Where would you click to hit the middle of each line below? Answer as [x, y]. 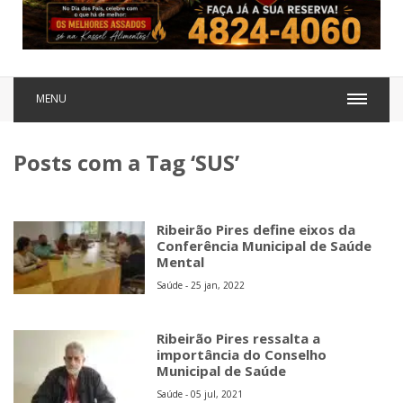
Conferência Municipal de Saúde [264, 245]
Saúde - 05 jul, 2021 [200, 394]
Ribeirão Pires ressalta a [239, 338]
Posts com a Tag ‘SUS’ [126, 162]
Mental [181, 261]
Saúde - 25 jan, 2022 [201, 285]
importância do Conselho [242, 354]
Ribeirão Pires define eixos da [256, 229]
